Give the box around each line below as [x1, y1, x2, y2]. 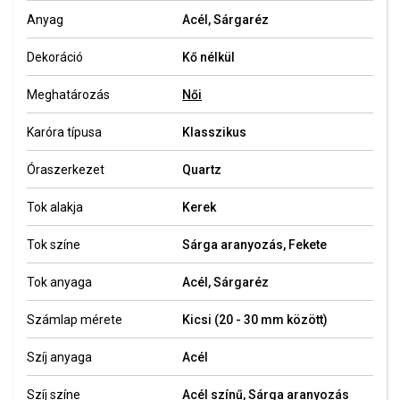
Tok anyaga [27, 275, 92, 289]
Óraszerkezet [27, 162, 104, 177]
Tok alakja [27, 200, 83, 214]
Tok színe [27, 237, 80, 252]
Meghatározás [27, 87, 110, 102]
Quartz [182, 162, 222, 177]
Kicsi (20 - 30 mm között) [182, 312, 329, 327]
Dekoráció [27, 50, 83, 64]
